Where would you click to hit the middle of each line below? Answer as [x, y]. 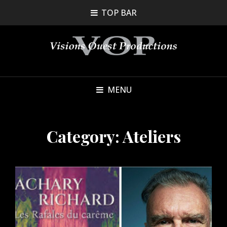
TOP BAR [119, 13]
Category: [84, 136]
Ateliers [152, 136]
